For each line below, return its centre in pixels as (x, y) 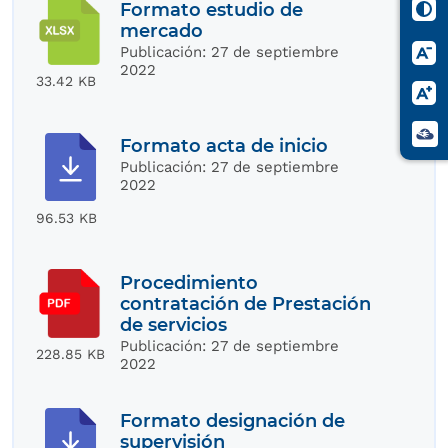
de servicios (174, 324)
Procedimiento (189, 282)
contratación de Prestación (246, 303)
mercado (162, 30)
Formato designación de (233, 421)
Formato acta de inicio (224, 146)
